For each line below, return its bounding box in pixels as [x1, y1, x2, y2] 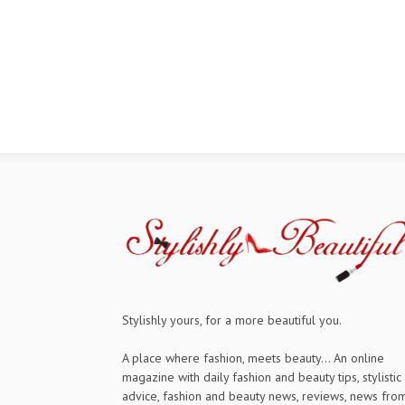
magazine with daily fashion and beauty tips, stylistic [122, 368, 401, 385]
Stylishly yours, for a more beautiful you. [122, 311, 342, 328]
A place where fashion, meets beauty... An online [122, 349, 384, 366]
